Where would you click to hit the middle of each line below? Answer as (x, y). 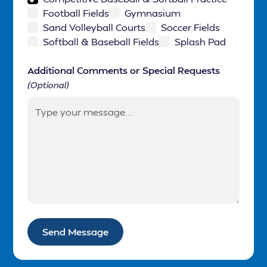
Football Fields (76, 13)
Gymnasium (153, 13)
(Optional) (49, 85)
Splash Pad (201, 42)
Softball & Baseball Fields (101, 42)
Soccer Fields (191, 27)
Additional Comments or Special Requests (124, 70)
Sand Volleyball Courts (94, 27)
